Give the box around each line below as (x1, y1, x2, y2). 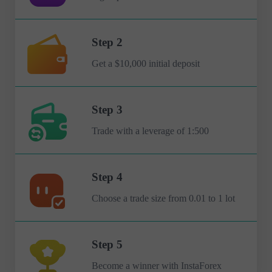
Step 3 (91, 103, 123, 116)
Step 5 (91, 237, 123, 251)
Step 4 (91, 170, 123, 183)
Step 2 (91, 35, 123, 49)
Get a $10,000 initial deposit (91, 58, 200, 69)
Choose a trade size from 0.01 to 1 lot (91, 193, 235, 204)
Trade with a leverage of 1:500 (91, 126, 209, 137)
